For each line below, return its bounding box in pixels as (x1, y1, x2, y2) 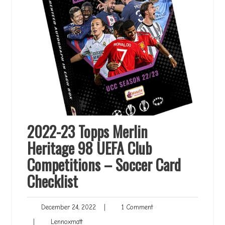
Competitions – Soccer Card (27, 153, 181, 176)
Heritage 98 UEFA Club (27, 136, 152, 159)
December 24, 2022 (37, 203, 96, 211)
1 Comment (116, 203, 153, 211)
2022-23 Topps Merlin (27, 120, 148, 143)
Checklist (27, 169, 78, 192)
